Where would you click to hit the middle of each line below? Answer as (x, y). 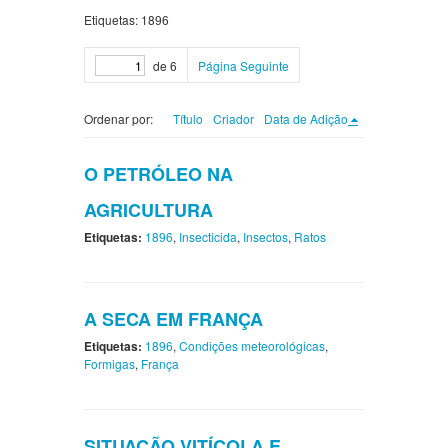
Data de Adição (306, 119)
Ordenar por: (118, 119)
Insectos (265, 237)
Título (188, 119)
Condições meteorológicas (252, 346)
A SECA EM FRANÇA (173, 319)
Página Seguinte (243, 66)
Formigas (109, 364)
